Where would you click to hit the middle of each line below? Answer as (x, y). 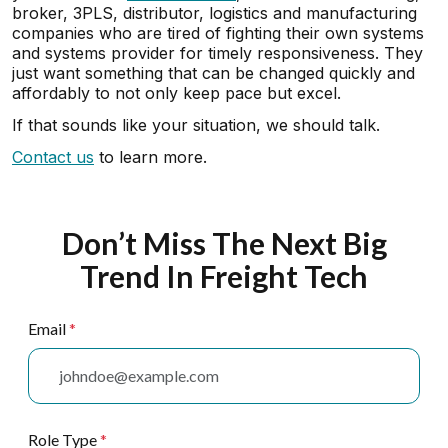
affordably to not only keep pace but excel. (179, 93)
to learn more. (153, 157)
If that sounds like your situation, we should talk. (196, 125)
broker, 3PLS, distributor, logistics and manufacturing (214, 13)
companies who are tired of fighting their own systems (218, 33)
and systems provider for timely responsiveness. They (217, 53)
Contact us (53, 157)
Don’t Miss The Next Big (224, 243)
